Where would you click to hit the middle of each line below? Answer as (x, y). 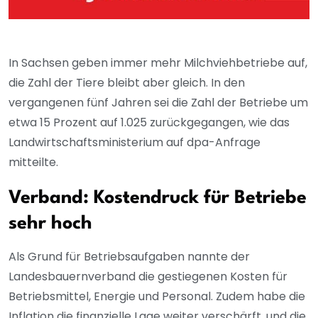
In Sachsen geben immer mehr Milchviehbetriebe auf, (158, 62)
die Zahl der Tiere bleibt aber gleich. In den (127, 82)
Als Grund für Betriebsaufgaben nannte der (129, 256)
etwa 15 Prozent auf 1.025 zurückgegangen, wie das (149, 122)
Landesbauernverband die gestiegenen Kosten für (148, 276)
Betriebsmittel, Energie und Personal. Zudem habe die (157, 296)
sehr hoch (50, 223)
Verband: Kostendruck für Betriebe (158, 198)
